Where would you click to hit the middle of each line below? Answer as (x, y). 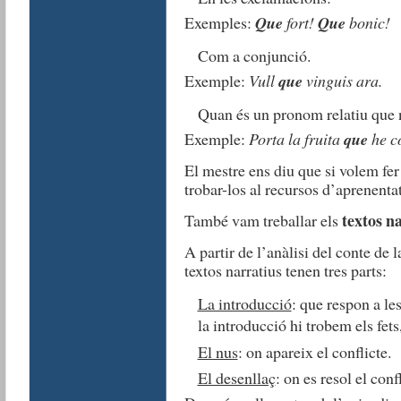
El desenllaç (236, 378)
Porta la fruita (296, 138)
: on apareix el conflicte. (314, 351)
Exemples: (219, 23)
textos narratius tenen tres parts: (285, 270)
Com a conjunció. (254, 56)
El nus (218, 351)
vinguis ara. (342, 80)
